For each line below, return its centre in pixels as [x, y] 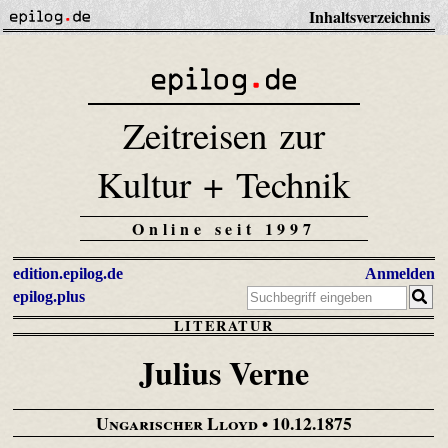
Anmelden [400, 274]
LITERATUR [223, 326]
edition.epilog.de [68, 274]
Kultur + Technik [224, 184]
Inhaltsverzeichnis [369, 16]
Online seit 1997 [224, 229]
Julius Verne [223, 373]
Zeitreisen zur [223, 135]
